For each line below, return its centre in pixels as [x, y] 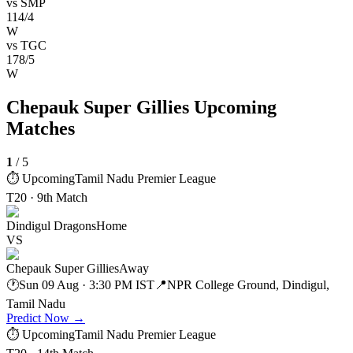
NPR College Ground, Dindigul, [248, 285]
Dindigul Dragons [51, 226]
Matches [41, 129]
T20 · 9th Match [47, 198]
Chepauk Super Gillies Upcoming [141, 108]
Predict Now [38, 318]
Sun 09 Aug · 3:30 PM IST [87, 285]
